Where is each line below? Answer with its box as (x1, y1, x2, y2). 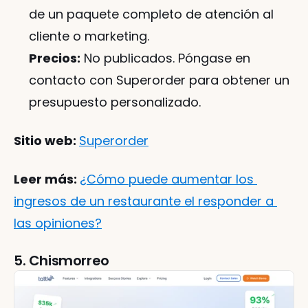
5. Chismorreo (14, 251, 109, 271)
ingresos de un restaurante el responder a (14, 192, 274, 210)
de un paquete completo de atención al (29, 5, 274, 23)
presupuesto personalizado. (29, 93, 201, 111)
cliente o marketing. (29, 27, 149, 45)
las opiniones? (14, 214, 102, 232)
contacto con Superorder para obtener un (29, 71, 289, 89)
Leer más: (14, 170, 80, 188)
